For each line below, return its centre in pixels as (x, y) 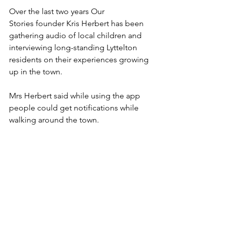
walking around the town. (54, 120)
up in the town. (36, 72)
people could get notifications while (75, 108)
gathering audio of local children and (76, 35)
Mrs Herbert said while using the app (76, 96)
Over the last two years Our (58, 11)
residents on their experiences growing (80, 60)
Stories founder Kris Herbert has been (77, 23)
